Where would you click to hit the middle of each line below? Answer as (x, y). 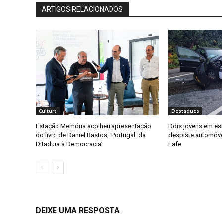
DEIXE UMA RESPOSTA (78, 211)
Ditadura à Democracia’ (69, 144)
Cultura (48, 111)
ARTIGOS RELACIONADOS (82, 9)
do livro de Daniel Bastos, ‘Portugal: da (91, 135)
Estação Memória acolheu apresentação (93, 126)
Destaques (185, 111)
